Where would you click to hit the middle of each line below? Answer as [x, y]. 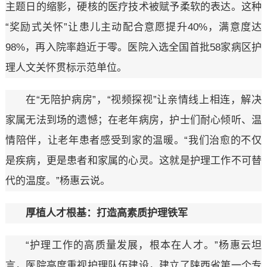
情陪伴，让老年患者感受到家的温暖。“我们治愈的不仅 [133, 141]
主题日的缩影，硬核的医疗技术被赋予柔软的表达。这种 [133, 7]
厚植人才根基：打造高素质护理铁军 [106, 213]
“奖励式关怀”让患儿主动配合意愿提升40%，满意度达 [133, 27]
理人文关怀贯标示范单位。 [66, 68]
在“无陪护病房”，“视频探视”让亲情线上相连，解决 [144, 100]
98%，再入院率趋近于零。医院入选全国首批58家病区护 [133, 48]
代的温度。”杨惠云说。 [58, 181]
